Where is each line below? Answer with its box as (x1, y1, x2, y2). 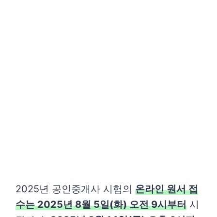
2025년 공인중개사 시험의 (15, 183, 135, 195)
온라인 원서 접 (135, 183, 198, 195)
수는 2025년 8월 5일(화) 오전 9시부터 (15, 199, 186, 211)
